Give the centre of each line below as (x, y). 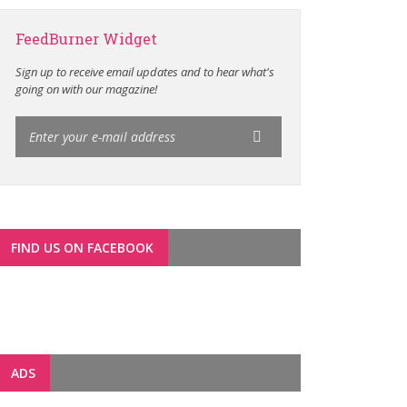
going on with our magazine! (86, 89)
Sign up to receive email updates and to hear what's (145, 72)
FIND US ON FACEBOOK (82, 248)
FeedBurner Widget (86, 39)
